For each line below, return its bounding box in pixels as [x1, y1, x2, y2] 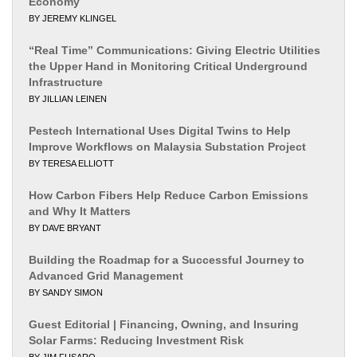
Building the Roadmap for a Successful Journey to [29, 253, 304, 266]
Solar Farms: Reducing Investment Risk [29, 333, 244, 347]
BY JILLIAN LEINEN [29, 93, 107, 104]
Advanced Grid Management [29, 269, 183, 282]
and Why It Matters [29, 204, 131, 218]
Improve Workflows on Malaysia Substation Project [29, 139, 306, 153]
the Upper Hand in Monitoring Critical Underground [29, 59, 308, 73]
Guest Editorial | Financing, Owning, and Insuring [29, 317, 299, 331]
